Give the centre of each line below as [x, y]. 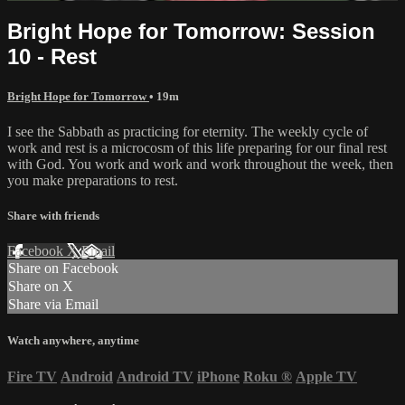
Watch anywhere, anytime [73, 341]
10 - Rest [52, 56]
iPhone [218, 376]
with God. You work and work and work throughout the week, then [200, 164]
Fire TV [32, 376]
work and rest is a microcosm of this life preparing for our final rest [197, 147]
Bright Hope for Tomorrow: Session [191, 31]
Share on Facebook [63, 268]
